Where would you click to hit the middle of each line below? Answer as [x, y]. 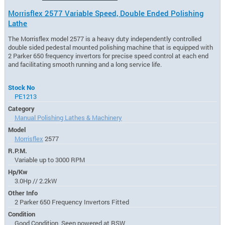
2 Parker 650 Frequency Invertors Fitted [72, 202]
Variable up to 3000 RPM [49, 159]
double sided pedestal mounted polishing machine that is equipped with [111, 47]
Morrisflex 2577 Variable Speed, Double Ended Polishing [106, 13]
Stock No [22, 87]
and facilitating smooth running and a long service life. [85, 64]
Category [22, 108]
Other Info [23, 193]
